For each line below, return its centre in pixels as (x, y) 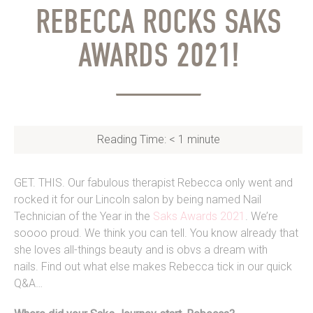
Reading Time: (133, 140)
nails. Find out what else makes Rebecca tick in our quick (153, 267)
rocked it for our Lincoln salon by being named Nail (138, 200)
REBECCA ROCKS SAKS (158, 22)
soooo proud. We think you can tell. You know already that (156, 233)
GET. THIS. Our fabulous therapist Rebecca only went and (153, 183)
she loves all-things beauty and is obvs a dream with (141, 250)
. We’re (262, 217)
